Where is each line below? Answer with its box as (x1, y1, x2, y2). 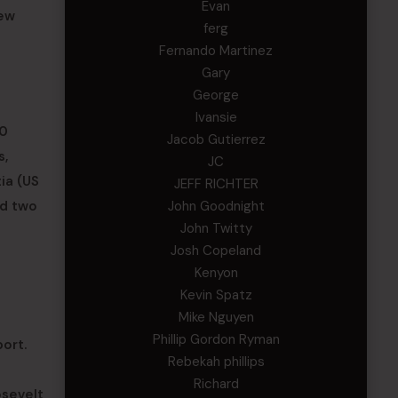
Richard (193, 375, 239, 393)
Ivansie (195, 108, 237, 126)
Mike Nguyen (178, 308, 254, 326)
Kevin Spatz (179, 286, 252, 304)
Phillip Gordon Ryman (152, 330, 280, 348)
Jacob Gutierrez (166, 131, 266, 148)
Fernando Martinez (159, 42, 274, 60)
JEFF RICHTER (173, 175, 259, 193)
